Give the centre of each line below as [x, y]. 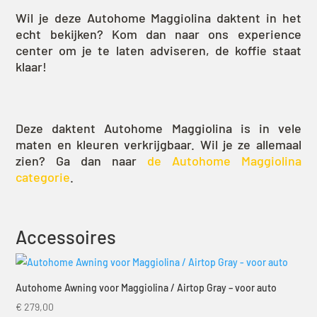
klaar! [31, 67]
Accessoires [66, 237]
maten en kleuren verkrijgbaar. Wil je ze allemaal [158, 145]
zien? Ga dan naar [81, 161]
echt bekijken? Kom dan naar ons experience [158, 34]
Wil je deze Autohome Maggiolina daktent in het [158, 18]
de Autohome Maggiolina [224, 161]
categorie [43, 177]
